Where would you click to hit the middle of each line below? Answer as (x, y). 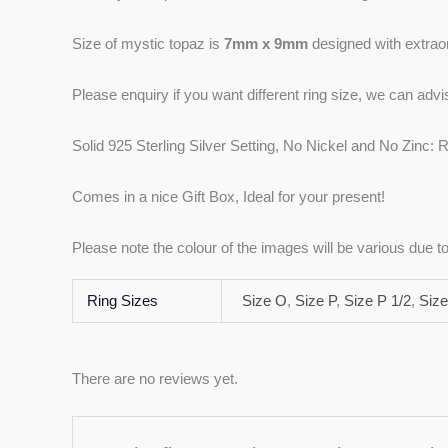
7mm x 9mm (266, 44)
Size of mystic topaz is (148, 44)
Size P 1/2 (378, 301)
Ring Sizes (122, 301)
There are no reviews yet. (155, 379)
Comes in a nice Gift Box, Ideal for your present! (228, 197)
